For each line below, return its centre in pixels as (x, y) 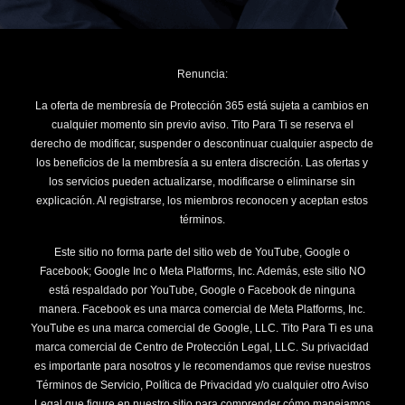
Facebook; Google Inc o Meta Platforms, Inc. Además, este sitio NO (202, 271)
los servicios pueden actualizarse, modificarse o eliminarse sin (202, 182)
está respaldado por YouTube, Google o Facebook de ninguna (202, 290)
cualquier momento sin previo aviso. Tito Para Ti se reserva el (202, 125)
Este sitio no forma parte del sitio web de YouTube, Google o (202, 252)
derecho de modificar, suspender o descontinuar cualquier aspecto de (202, 144)
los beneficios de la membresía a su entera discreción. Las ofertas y (202, 163)
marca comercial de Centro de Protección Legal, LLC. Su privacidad (202, 347)
